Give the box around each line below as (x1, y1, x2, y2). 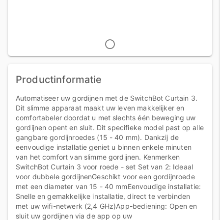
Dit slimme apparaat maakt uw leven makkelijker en (16, 104, 185, 112)
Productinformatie (16, 74, 102, 85)
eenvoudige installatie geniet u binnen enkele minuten (16, 143, 192, 151)
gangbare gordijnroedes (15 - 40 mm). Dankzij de (16, 133, 179, 141)
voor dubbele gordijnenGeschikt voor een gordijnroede (16, 172, 195, 181)
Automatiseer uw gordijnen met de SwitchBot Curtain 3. (16, 94, 197, 102)
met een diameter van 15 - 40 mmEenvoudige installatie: (16, 182, 201, 191)
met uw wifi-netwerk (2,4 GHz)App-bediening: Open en (16, 202, 197, 210)
